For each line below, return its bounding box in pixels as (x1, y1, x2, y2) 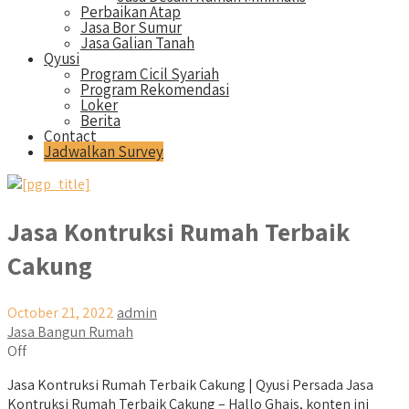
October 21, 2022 (7, 303, 114, 323)
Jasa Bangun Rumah (7, 322, 133, 342)
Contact (44, 126, 97, 146)
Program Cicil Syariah (80, 64, 219, 84)
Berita (80, 110, 121, 131)
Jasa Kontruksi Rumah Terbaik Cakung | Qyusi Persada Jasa (7, 375, 373, 395)
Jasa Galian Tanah (80, 33, 194, 53)
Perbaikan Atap (80, 2, 181, 22)
